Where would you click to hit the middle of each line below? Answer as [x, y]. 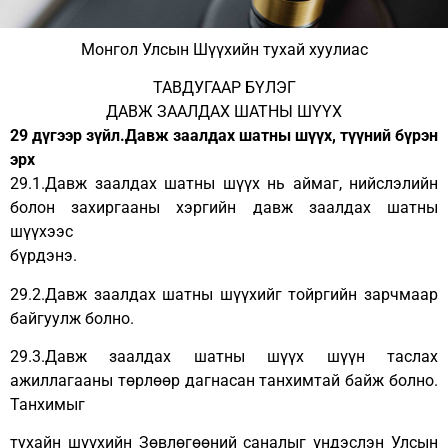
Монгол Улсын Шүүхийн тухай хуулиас [224, 49]
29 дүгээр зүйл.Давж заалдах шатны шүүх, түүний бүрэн [224, 136]
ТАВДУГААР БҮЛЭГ [224, 88]
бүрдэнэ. [43, 256]
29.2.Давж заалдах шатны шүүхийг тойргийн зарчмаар [224, 294]
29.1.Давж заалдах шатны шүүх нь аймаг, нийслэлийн [224, 184]
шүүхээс [41, 232]
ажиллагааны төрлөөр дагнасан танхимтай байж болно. [224, 381]
